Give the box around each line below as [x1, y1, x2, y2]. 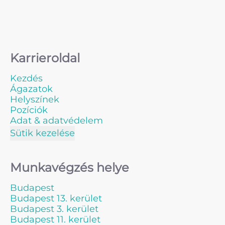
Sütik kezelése [10, 128, 75, 139]
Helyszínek [10, 94, 59, 105]
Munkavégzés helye [10, 160, 129, 175]
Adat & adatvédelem [10, 115, 103, 126]
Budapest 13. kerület [10, 193, 102, 204]
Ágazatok [10, 83, 53, 94]
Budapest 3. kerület [10, 203, 98, 214]
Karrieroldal [10, 51, 80, 65]
